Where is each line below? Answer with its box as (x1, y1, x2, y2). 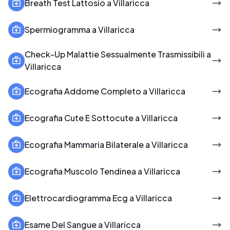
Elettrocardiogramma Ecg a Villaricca (25, 192, 172, 203)
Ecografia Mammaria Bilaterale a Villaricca (25, 139, 188, 150)
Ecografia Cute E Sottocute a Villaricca (25, 112, 178, 123)
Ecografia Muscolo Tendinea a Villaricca (25, 165, 180, 177)
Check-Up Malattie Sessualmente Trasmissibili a (25, 48, 211, 60)
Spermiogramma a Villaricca (25, 24, 135, 35)
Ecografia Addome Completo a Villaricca (25, 85, 185, 97)
